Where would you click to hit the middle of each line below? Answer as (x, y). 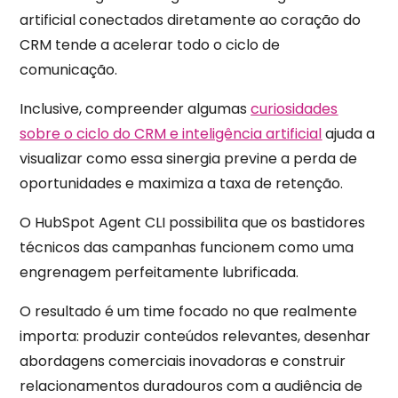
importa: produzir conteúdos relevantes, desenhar (195, 336)
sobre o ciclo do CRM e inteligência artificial (171, 133)
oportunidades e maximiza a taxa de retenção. (182, 183)
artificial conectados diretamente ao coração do (191, 20)
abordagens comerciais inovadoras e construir (183, 361)
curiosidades (295, 108)
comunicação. (69, 69)
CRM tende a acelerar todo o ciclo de (150, 44)
